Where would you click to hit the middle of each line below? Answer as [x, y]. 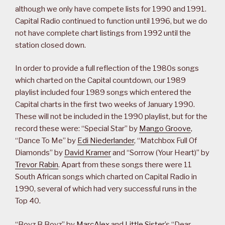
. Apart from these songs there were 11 [125, 165]
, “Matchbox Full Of [165, 141]
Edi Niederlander [106, 141]
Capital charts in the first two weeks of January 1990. [105, 105]
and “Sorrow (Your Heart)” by [160, 153]
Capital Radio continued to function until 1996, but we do [111, 21]
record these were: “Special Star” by [77, 129]
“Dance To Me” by [46, 141]
